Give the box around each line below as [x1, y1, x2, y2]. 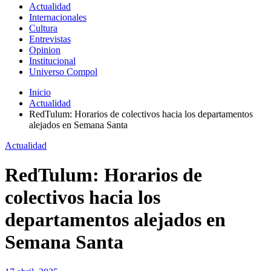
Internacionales [29, 11, 87, 22]
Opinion [29, 44, 60, 55]
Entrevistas [29, 33, 71, 44]
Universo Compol [29, 66, 97, 77]
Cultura [29, 22, 57, 33]
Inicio [29, 87, 51, 97]
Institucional [29, 55, 76, 66]
